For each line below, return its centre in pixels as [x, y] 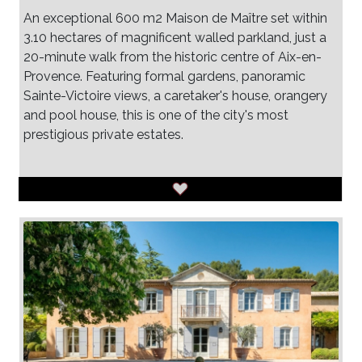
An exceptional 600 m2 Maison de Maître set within [175, 18]
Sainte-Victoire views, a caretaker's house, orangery [175, 95]
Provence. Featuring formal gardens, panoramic [164, 76]
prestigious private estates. [103, 134]
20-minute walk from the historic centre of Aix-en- [173, 57]
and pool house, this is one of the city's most [156, 115]
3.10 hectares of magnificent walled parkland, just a [175, 37]
